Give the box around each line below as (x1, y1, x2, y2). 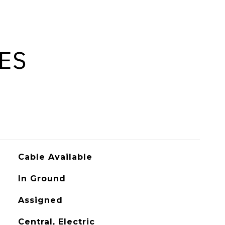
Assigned (18, 195, 63, 205)
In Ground (18, 174, 66, 183)
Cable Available (18, 152, 92, 162)
